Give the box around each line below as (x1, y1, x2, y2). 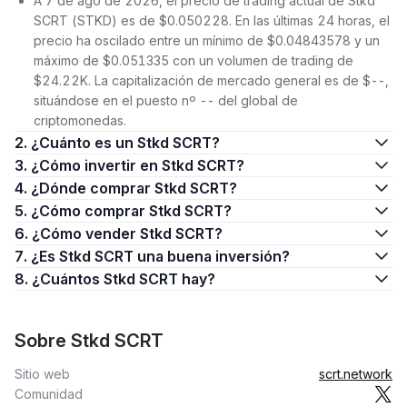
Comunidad (15, 386, 83, 402)
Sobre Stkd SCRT (15, 330, 164, 352)
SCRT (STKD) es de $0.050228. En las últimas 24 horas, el (34, 13, 390, 28)
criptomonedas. (34, 113, 126, 128)
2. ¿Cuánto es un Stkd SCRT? (31, 134, 220, 152)
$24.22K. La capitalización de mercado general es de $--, (34, 73, 389, 88)
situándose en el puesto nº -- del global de (34, 93, 298, 108)
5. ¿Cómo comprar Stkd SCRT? (31, 202, 232, 220)
